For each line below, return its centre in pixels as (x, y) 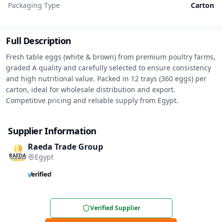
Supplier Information (52, 131)
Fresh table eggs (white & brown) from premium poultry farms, (111, 57)
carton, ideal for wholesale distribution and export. (91, 89)
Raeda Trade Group (65, 147)
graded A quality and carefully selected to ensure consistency (109, 68)
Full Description (39, 41)
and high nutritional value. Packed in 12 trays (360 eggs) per (106, 79)
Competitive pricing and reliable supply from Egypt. (92, 100)
